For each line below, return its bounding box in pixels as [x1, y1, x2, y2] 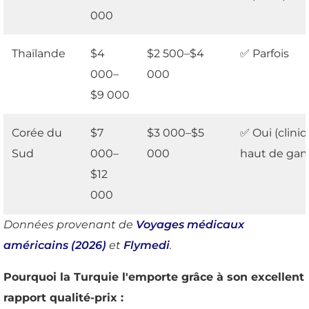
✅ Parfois [240, 47, 289, 61]
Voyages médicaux [136, 218, 244, 232]
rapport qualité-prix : [3, 291, 123, 305]
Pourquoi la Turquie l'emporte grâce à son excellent [3, 270, 304, 284]
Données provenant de [3, 218, 136, 232]
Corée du [12, 126, 62, 140]
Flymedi [123, 239, 170, 252]
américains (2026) [3, 239, 106, 252]
